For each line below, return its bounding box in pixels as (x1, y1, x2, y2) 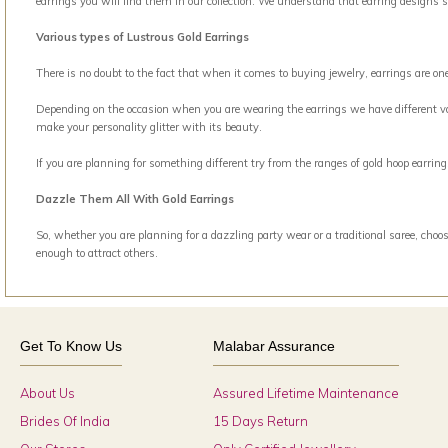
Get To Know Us (20, 338, 122, 354)
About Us (20, 385, 75, 401)
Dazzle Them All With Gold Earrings (36, 192, 234, 206)
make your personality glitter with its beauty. (36, 120, 262, 134)
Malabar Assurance (212, 338, 335, 354)
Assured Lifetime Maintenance (212, 385, 399, 401)
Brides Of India (20, 413, 110, 429)
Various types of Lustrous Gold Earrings (36, 30, 249, 44)
